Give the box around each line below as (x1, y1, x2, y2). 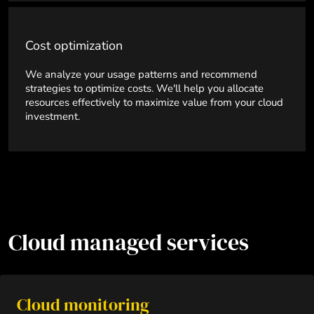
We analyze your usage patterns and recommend (25, 67, 257, 81)
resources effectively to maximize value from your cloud (25, 95, 283, 109)
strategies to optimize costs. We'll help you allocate (25, 81, 264, 95)
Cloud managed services (8, 227, 249, 258)
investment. (25, 109, 80, 123)
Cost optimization (25, 37, 123, 54)
